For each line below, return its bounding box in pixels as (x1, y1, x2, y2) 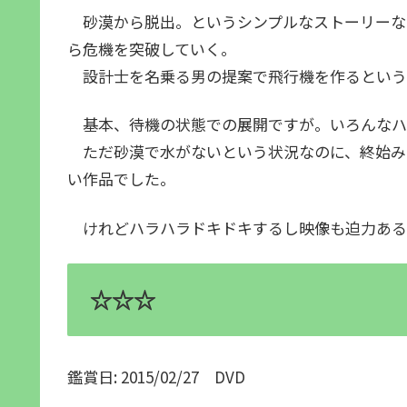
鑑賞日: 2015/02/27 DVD (67, 365, 245, 389)
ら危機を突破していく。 (67, 36, 236, 60)
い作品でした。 (67, 167, 175, 191)
